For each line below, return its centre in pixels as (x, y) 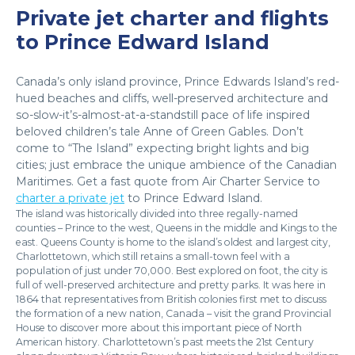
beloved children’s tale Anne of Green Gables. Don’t (160, 132)
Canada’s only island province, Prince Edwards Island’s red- (177, 82)
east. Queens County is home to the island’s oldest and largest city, (173, 242)
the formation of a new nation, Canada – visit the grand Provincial (174, 313)
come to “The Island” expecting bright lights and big (162, 148)
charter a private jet (70, 198)
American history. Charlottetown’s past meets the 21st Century (165, 342)
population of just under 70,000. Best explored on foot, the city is (172, 271)
